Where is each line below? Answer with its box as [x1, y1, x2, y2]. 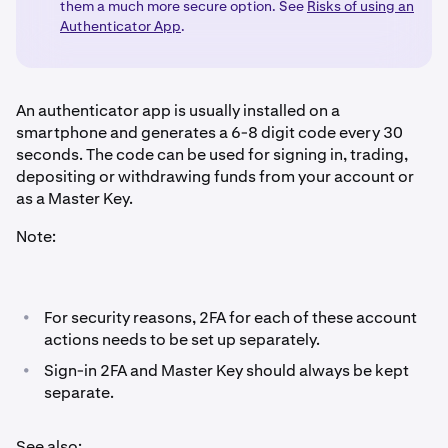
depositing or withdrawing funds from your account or [16, 166, 414, 187]
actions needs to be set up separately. [44, 329, 320, 350]
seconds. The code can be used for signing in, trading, [16, 144, 408, 165]
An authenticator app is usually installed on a [16, 100, 340, 121]
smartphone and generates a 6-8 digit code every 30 [16, 122, 403, 143]
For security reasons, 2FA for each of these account [44, 307, 417, 328]
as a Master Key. [16, 188, 133, 209]
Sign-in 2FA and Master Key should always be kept [44, 360, 409, 381]
